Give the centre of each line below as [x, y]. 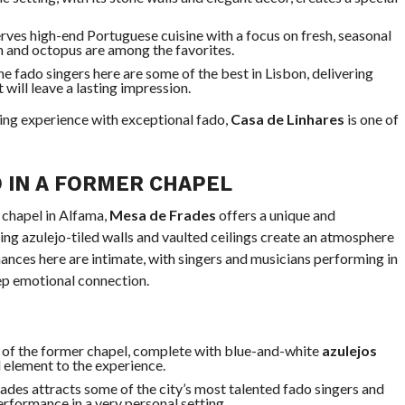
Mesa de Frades [162, 215]
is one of [371, 119]
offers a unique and [275, 215]
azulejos [349, 350]
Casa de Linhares [287, 119]
